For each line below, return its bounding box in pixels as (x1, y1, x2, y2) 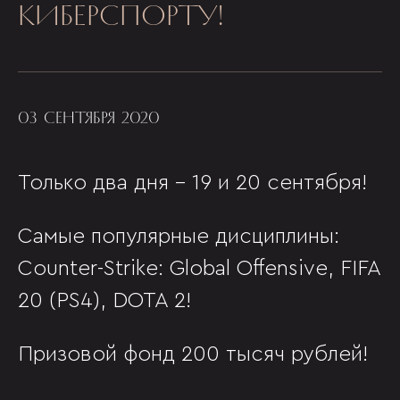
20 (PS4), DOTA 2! (18, 290, 191, 312)
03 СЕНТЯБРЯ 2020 (18, 106, 160, 129)
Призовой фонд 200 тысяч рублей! (18, 344, 368, 365)
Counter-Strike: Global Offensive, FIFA (18, 258, 380, 279)
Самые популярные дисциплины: (18, 226, 339, 247)
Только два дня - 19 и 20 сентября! (18, 172, 367, 194)
